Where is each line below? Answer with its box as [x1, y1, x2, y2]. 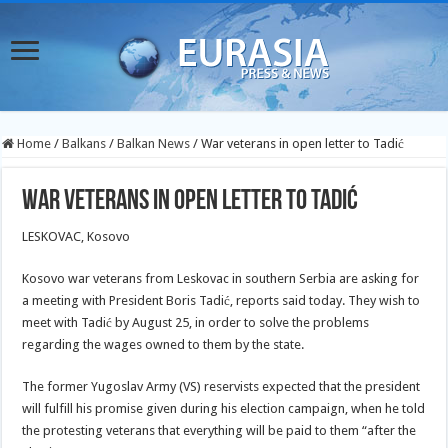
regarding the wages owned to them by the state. [22, 337, 305, 352]
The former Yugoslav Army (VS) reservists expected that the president [22, 379, 421, 394]
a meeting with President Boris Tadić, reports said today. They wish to [22, 293, 421, 308]
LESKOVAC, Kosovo [22, 229, 131, 244]
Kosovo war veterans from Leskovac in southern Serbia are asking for [22, 271, 420, 286]
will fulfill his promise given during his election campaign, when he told [22, 401, 426, 416]
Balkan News [117, 136, 191, 151]
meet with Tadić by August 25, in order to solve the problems [22, 315, 370, 330]
